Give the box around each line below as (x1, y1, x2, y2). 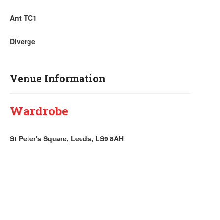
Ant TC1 (10, 13, 37, 23)
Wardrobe (10, 103, 68, 119)
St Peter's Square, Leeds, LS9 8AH (10, 134, 124, 143)
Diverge (10, 36, 35, 46)
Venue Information (10, 72, 106, 84)
